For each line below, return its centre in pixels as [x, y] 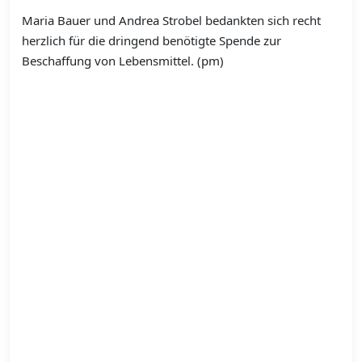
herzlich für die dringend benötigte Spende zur [152, 41]
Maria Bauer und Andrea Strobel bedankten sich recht [171, 21]
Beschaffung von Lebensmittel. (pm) [123, 61]
